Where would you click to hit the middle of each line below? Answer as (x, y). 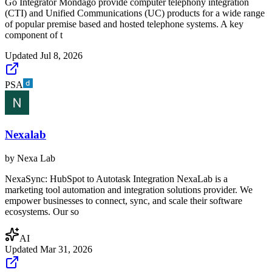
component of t (34, 35)
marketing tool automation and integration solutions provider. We (129, 190)
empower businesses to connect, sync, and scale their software (124, 201)
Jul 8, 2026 (61, 55)
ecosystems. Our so (42, 212)
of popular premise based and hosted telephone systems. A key (124, 24)
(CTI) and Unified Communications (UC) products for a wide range (135, 13)
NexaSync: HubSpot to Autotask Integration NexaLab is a (116, 179)
